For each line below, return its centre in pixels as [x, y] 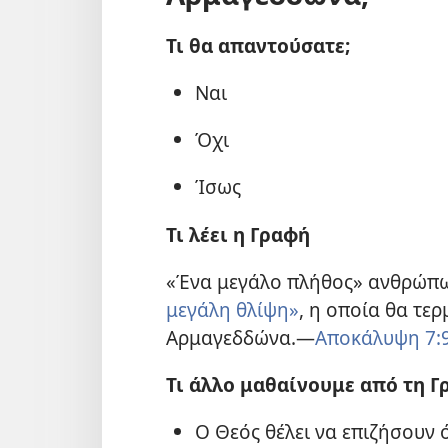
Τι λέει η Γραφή [238, 234]
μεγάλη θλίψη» [232, 309]
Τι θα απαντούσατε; [258, 45]
